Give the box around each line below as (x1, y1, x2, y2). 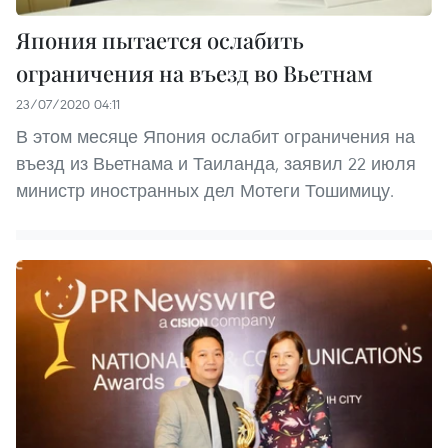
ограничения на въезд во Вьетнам (16, 57, 373, 88)
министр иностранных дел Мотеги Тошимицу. (16, 178, 394, 202)
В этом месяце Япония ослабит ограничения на (16, 124, 415, 148)
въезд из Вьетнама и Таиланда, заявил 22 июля (16, 151, 416, 175)
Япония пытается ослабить (16, 24, 304, 55)
